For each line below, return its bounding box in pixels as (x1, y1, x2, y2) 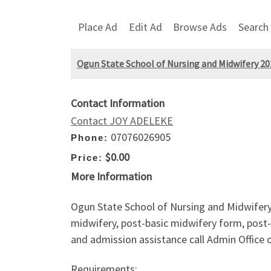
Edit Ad (128, 19, 162, 34)
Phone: (71, 132, 108, 143)
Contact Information (71, 96, 165, 111)
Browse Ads (173, 19, 227, 34)
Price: (71, 152, 103, 163)
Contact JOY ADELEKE (71, 114, 173, 128)
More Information (71, 169, 152, 184)
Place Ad (78, 19, 117, 34)
